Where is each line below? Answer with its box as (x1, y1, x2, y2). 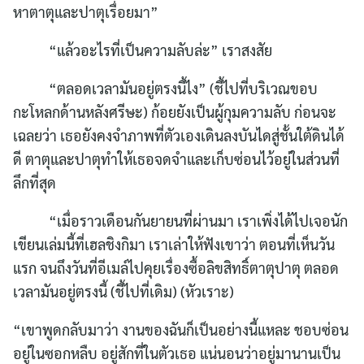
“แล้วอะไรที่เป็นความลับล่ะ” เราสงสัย (13, 41, 272, 60)
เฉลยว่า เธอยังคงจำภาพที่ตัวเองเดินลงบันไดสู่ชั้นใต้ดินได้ (13, 126, 344, 145)
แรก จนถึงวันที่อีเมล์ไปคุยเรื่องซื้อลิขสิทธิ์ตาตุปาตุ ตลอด (13, 258, 339, 278)
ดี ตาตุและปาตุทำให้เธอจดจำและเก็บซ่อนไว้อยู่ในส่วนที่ (13, 149, 340, 169)
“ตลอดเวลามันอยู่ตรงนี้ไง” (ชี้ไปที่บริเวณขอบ (13, 79, 318, 98)
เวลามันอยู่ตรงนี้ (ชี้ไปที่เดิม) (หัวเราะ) (13, 282, 234, 301)
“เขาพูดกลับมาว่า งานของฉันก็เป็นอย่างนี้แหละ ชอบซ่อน (13, 320, 349, 340)
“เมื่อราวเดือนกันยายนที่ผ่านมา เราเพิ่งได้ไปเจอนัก (13, 211, 348, 231)
